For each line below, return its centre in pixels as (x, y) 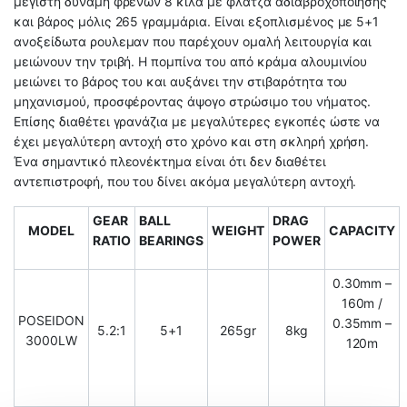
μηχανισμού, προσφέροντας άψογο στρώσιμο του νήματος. (193, 101)
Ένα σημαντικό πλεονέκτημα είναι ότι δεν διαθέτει (170, 161)
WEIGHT (238, 230)
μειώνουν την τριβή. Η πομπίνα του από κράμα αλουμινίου (191, 61)
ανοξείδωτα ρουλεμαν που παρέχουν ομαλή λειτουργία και (193, 41)
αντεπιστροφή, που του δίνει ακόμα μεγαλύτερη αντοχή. (185, 181)
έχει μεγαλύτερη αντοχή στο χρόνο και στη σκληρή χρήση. (192, 141)
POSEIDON (51, 320)
